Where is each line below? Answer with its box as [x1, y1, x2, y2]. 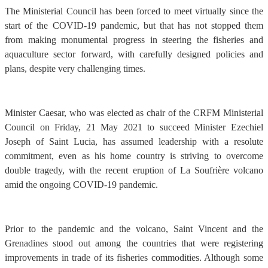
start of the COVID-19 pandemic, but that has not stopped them [5, 20, 263, 31]
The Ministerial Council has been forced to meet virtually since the [5, 5, 263, 16]
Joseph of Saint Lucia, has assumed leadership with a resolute [5, 136, 263, 147]
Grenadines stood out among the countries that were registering [5, 237, 263, 248]
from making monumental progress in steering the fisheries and [5, 34, 263, 45]
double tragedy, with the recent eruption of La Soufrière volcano [5, 165, 263, 175]
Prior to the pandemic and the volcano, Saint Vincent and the [5, 223, 263, 234]
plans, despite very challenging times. [5, 63, 145, 74]
